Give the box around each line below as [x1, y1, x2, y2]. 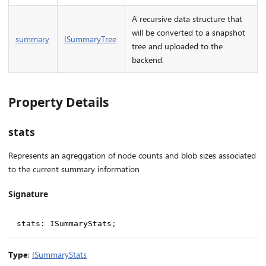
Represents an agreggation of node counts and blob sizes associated [8, 150, 256, 161]
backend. [131, 53, 164, 65]
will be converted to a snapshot [131, 26, 245, 38]
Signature [8, 188, 48, 200]
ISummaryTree [64, 33, 116, 45]
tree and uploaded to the [131, 40, 223, 52]
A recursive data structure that [131, 12, 242, 24]
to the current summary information [8, 163, 140, 175]
